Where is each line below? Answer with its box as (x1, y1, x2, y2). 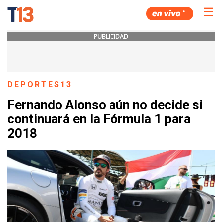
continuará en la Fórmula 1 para (7, 111, 191, 127)
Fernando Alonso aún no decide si (7, 97, 203, 112)
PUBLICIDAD (94, 32, 128, 41)
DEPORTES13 (7, 80, 73, 89)
